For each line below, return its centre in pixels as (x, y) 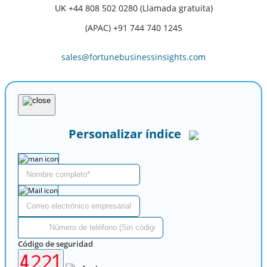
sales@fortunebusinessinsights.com (133, 57)
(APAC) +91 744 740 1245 (133, 27)
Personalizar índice (125, 134)
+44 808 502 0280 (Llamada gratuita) (140, 8)
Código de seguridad (55, 244)
